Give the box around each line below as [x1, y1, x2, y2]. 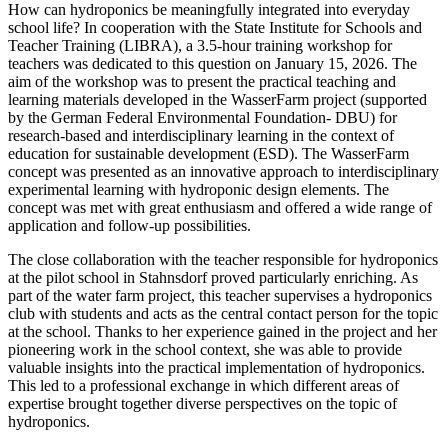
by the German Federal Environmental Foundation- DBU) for [8, 109, 397, 126]
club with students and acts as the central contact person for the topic [8, 305, 438, 322]
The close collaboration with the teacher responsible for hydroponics [8, 251, 438, 268]
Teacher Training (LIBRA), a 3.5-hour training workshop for [8, 37, 392, 54]
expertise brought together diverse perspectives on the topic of [8, 395, 397, 412]
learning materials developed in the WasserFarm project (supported [8, 91, 427, 108]
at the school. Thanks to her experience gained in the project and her [8, 323, 437, 340]
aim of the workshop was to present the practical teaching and [8, 73, 396, 90]
